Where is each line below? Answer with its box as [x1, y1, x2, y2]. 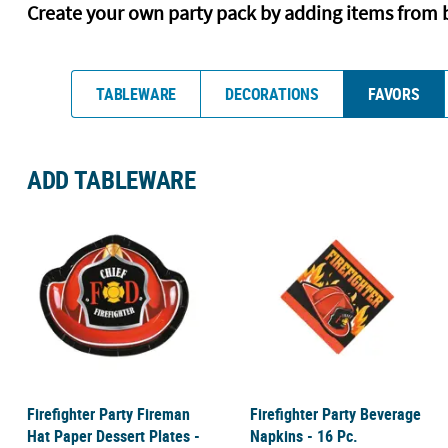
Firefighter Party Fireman [26, 403, 190, 426]
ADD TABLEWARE [26, 162, 196, 196]
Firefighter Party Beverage [249, 403, 421, 426]
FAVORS [367, 82, 420, 105]
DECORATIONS [225, 82, 319, 105]
